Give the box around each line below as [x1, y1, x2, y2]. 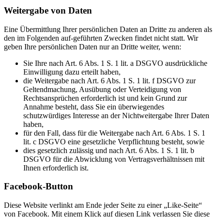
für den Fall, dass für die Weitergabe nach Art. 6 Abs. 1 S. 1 [23, 128, 205, 137]
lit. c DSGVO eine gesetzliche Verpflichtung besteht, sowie [23, 137, 204, 146]
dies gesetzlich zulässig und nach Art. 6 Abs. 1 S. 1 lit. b [23, 146, 194, 155]
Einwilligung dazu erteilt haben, [23, 67, 121, 76]
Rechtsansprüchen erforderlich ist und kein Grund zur [23, 93, 187, 102]
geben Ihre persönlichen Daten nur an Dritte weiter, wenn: [4, 42, 181, 51]
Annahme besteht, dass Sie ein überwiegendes [23, 102, 164, 111]
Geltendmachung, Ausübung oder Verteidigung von [23, 85, 181, 93]
